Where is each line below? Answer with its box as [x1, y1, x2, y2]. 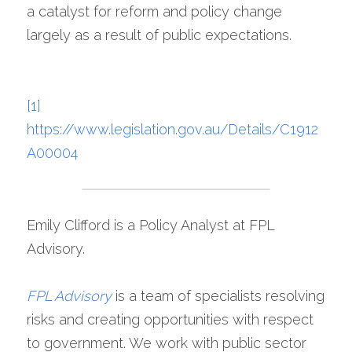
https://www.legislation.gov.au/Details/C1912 [27, 121, 318, 137]
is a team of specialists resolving [115, 288, 324, 304]
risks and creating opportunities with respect [27, 311, 313, 328]
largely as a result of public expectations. [27, 27, 291, 43]
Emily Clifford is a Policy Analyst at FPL [27, 217, 274, 233]
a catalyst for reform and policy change [27, 3, 282, 20]
